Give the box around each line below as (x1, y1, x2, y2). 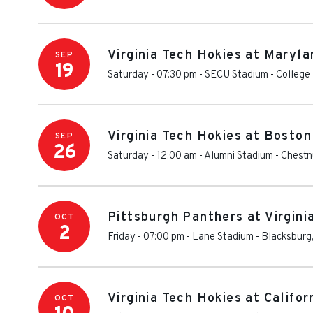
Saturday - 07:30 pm (108, 68, 197, 82)
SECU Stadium (205, 68, 268, 82)
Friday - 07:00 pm (108, 231, 184, 244)
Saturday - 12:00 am (108, 150, 197, 163)
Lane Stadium (192, 231, 254, 244)
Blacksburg (261, 231, 312, 244)
